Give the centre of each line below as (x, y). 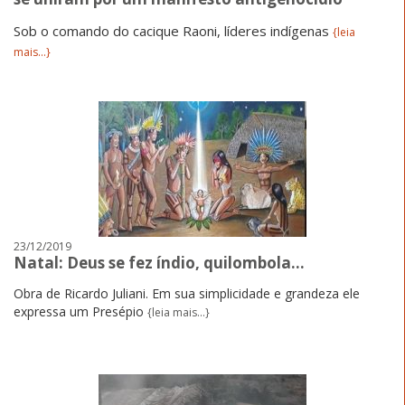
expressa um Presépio (80, 311)
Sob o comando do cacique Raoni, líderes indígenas (173, 30)
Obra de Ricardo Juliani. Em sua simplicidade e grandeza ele (187, 293)
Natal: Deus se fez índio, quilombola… (159, 262)
